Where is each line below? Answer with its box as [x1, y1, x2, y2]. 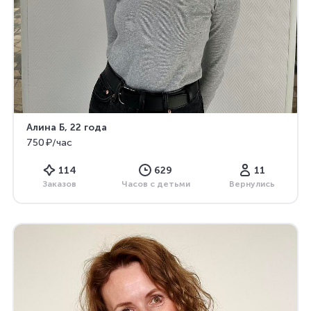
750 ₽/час [26, 137, 72, 149]
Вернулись [228, 178, 275, 189]
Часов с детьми [121, 178, 190, 189]
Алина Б [26, 121, 65, 133]
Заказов [42, 178, 76, 189]
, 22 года [65, 121, 107, 133]
